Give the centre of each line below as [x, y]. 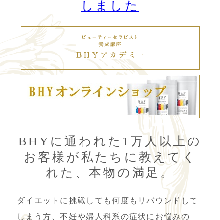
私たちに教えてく [139, 157]
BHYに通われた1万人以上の [110, 141]
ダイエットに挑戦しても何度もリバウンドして [108, 201]
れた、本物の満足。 [110, 173]
